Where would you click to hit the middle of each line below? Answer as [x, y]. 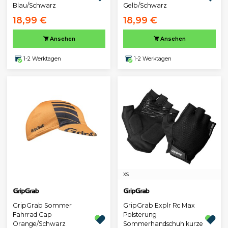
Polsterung [140, 215]
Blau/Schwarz [34, 6]
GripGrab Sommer [42, 206]
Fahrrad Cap [32, 215]
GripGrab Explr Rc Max [159, 206]
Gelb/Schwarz [145, 6]
